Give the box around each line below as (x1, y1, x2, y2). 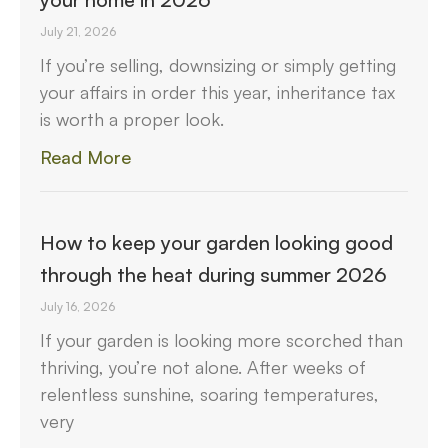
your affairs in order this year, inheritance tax (40, 80, 395, 103)
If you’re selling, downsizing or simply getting (40, 53, 396, 76)
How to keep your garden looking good (40, 229, 393, 255)
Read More (40, 145, 131, 168)
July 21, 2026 (40, 23, 116, 39)
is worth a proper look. (40, 107, 224, 130)
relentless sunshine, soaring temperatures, (40, 382, 379, 405)
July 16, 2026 (40, 298, 115, 314)
